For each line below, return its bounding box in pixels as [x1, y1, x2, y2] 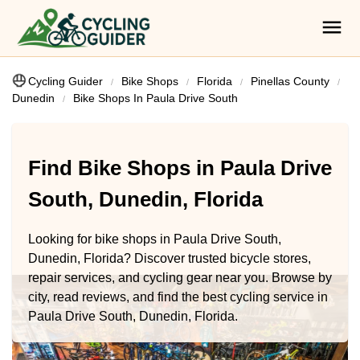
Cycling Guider [28, 75, 103, 88]
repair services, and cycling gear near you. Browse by [28, 270, 332, 284]
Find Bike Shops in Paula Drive [28, 156, 332, 181]
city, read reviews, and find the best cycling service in [28, 289, 328, 304]
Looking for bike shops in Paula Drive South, [28, 231, 281, 246]
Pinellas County [251, 75, 329, 88]
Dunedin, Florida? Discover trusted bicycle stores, [28, 251, 311, 265]
